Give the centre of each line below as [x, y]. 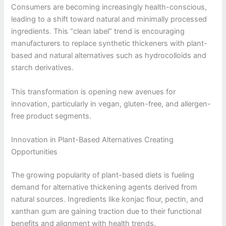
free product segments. [51, 116]
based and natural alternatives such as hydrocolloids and [109, 56]
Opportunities [35, 152]
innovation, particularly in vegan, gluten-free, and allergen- [111, 104]
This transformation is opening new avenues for [94, 92]
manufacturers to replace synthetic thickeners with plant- [109, 44]
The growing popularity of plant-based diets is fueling [103, 175]
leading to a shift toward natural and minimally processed [109, 19]
